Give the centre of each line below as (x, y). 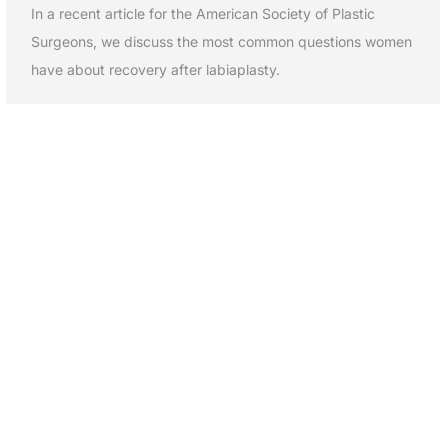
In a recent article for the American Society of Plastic (203, 13)
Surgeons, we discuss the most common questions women (221, 41)
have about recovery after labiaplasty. (155, 69)
